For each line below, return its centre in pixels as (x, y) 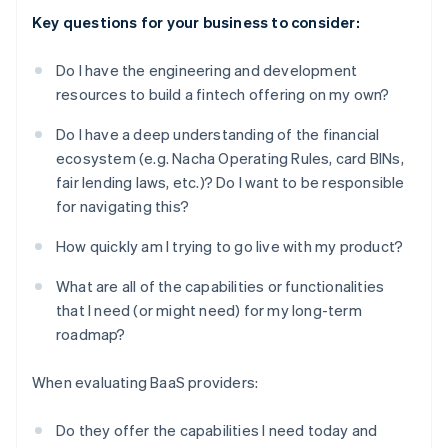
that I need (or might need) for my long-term (209, 310)
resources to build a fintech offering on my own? (223, 94)
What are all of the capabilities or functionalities (220, 286)
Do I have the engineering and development (207, 70)
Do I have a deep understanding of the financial (218, 134)
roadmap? (91, 334)
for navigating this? (122, 206)
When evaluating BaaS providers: (145, 382)
